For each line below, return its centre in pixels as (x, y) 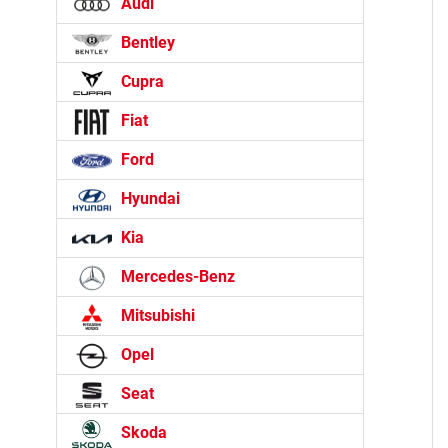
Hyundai (148, 199)
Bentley (146, 43)
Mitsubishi (156, 316)
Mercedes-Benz (176, 277)
